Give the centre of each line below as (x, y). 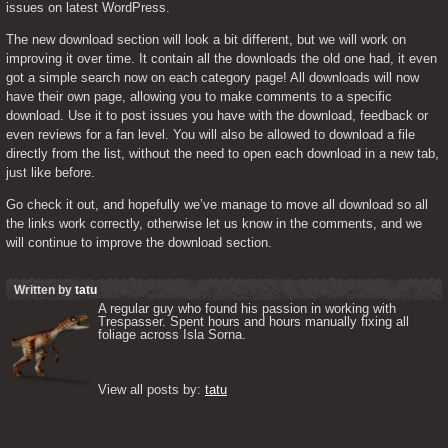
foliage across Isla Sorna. (174, 334)
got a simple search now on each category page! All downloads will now (212, 77)
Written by (44, 290)
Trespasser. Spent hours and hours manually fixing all (253, 321)
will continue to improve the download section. (139, 242)
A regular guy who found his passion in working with (247, 308)
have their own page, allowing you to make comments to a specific (199, 96)
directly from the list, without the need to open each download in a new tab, (222, 153)
